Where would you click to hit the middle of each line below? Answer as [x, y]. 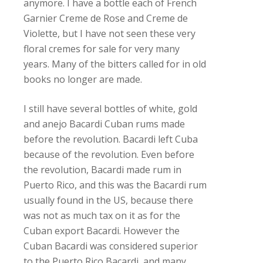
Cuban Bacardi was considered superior [111, 246]
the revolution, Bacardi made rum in [102, 170]
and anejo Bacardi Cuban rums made [104, 124]
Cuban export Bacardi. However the [102, 231]
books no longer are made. [83, 79]
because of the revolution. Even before [109, 154]
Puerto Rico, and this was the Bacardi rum [115, 185]
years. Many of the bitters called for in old [115, 64]
